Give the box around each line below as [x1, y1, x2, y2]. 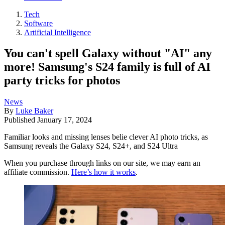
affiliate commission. [4, 168, 71, 177]
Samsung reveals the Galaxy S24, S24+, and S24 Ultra [4, 142, 178, 151]
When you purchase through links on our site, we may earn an [4, 159, 200, 168]
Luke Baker [16, 106, 53, 116]
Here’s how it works [71, 168, 136, 177]
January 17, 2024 [37, 116, 92, 125]
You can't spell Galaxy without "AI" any [4, 47, 212, 60]
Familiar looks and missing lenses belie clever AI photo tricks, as [4, 133, 208, 142]
